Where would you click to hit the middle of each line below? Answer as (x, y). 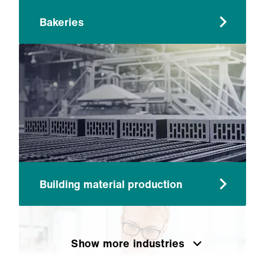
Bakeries (62, 22)
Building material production (111, 184)
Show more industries (128, 243)
